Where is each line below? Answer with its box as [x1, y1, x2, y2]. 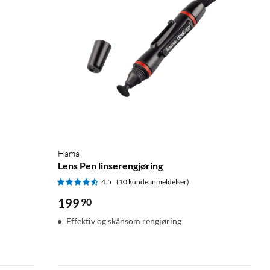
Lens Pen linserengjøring [58, 159, 163, 171]
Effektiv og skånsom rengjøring [66, 215, 181, 226]
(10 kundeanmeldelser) [116, 177, 189, 186]
